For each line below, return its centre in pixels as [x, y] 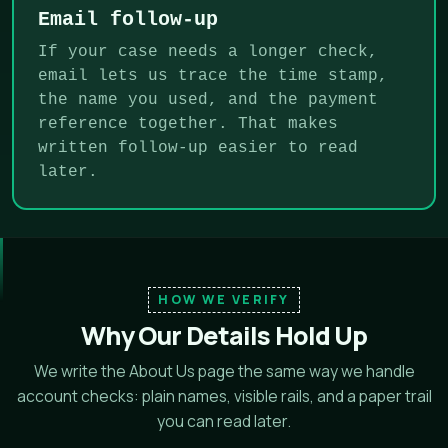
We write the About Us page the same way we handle [224, 370]
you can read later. [224, 420]
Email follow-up [128, 19]
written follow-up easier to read [198, 147]
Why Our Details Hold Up [224, 335]
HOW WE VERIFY [224, 299]
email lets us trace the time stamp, [213, 75]
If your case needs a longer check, [208, 51]
